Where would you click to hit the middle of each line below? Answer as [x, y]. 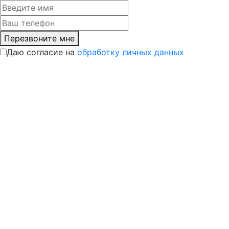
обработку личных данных [131, 52]
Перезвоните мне [39, 38]
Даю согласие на [42, 52]
